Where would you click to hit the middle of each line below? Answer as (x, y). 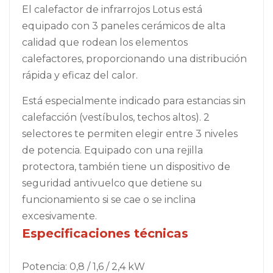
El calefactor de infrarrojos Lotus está (112, 9)
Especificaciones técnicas (105, 233)
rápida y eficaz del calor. (80, 75)
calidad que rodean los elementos (105, 42)
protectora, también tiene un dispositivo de (126, 166)
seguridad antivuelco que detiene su (112, 183)
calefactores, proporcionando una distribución (134, 58)
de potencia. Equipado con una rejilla (112, 150)
